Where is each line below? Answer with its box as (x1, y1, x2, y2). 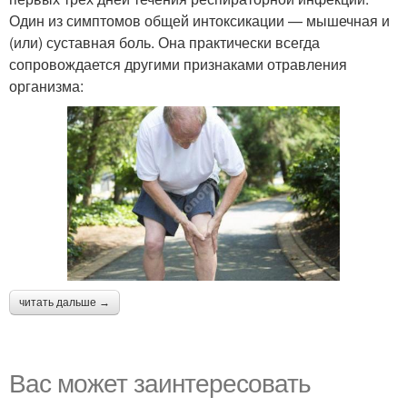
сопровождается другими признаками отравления (9, 53, 347, 74)
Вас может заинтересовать (9, 363, 311, 401)
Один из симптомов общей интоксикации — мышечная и (9, 9, 390, 31)
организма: (9, 74, 84, 96)
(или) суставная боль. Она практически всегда (9, 31, 320, 53)
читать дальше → (19, 296, 110, 310)
